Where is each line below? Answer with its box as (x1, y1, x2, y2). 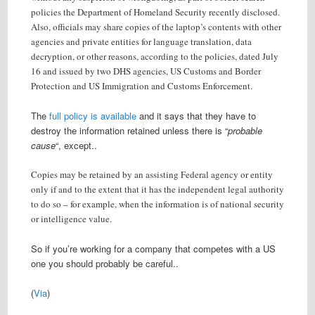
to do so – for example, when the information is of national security (30, 198, 284, 211)
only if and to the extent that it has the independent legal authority (30, 183, 284, 196)
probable (227, 123, 262, 137)
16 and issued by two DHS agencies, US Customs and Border (30, 64, 261, 77)
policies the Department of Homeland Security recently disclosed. (30, 5, 280, 18)
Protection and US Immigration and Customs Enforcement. (30, 79, 252, 92)
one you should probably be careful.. (30, 257, 179, 271)
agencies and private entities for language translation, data (30, 34, 252, 48)
